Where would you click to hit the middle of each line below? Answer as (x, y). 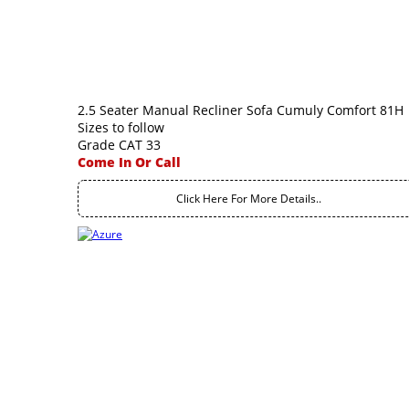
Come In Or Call (129, 162)
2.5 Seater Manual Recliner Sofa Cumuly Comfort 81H (241, 110)
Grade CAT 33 (119, 145)
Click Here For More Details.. (249, 199)
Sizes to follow (121, 127)
